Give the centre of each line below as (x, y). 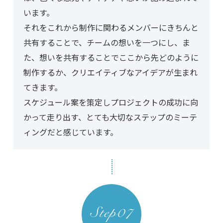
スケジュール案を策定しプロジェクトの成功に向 (111, 102)
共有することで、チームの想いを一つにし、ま (107, 43)
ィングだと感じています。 (70, 132)
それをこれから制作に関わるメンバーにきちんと (111, 28)
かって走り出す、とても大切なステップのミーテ (110, 117)
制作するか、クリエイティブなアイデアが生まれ (110, 72)
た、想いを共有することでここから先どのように (111, 57)
